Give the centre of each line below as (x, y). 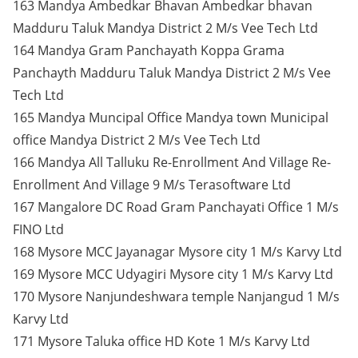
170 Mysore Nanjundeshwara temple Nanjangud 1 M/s (176, 296)
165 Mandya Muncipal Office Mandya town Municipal (171, 117)
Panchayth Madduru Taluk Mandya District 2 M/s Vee (172, 73)
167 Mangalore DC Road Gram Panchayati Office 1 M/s (176, 207)
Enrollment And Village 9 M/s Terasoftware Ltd (152, 185)
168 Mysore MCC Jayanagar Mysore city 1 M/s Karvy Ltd (177, 252)
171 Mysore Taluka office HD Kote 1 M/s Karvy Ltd (161, 341)
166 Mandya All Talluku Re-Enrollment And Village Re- (172, 162)
